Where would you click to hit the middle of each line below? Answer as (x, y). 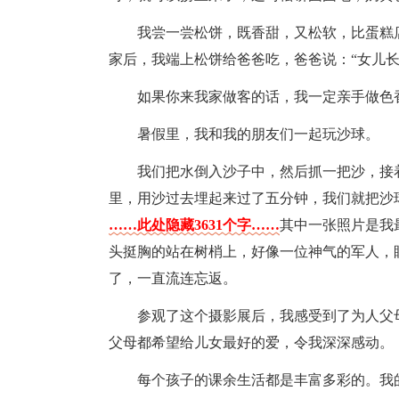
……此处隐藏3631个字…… (194, 225)
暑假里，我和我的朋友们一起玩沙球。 (258, 134)
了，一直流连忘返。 (173, 278)
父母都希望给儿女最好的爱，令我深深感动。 (251, 342)
